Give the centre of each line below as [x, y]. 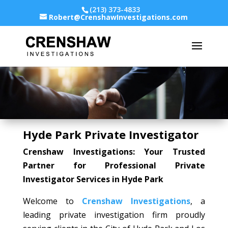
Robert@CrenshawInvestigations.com [119, 17]
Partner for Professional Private [114, 166]
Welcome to [52, 201]
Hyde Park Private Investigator [110, 135]
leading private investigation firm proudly [114, 215]
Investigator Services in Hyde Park [93, 179]
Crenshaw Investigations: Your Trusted [114, 152]
